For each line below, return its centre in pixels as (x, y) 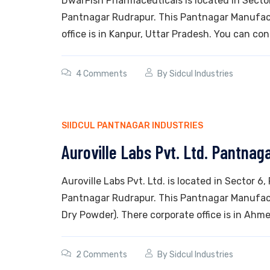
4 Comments (102, 74)
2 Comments (102, 255)
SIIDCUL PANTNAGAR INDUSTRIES (132, 126)
